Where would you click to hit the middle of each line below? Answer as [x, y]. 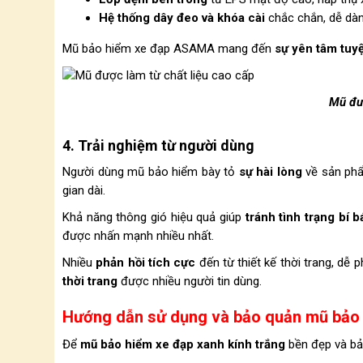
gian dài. [85, 190]
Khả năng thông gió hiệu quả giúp [152, 217]
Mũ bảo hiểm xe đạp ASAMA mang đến [169, 49]
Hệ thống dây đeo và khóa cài [184, 18]
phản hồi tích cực [146, 263]
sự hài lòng [270, 172]
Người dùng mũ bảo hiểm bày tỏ [151, 172]
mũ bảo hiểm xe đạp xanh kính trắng [183, 344]
